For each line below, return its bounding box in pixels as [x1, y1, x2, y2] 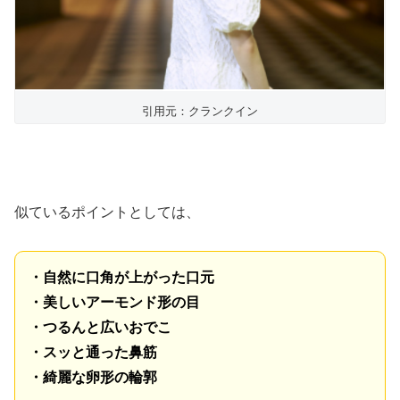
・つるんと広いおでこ [29, 320, 171, 336]
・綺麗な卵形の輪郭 [29, 370, 157, 386]
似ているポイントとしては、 [14, 204, 200, 221]
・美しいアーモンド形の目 [29, 295, 200, 311]
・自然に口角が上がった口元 [29, 270, 214, 286]
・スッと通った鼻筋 [29, 345, 157, 361]
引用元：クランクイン [142, 104, 258, 118]
